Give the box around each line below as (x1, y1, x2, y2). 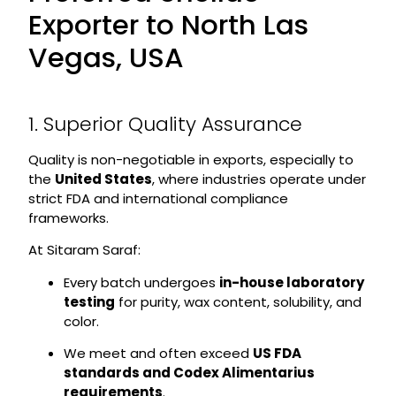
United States (54, 169, 152, 188)
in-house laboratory (218, 272, 364, 292)
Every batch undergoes (63, 272, 219, 292)
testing (63, 292, 115, 311)
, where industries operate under (151, 169, 366, 188)
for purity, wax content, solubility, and (114, 292, 362, 311)
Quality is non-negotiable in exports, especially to (27, 149, 354, 169)
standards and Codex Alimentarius (63, 362, 315, 382)
